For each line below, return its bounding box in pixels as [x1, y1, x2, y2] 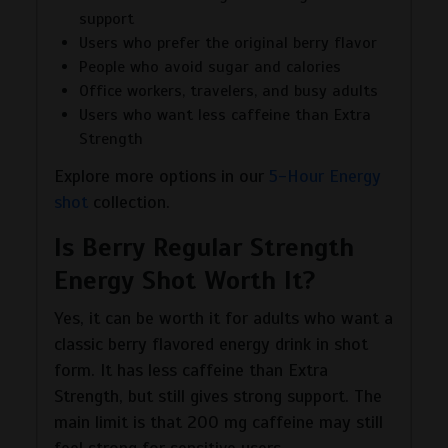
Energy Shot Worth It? [54, 263, 316, 297]
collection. [88, 190, 170, 213]
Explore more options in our [54, 164, 269, 187]
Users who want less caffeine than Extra [79, 104, 371, 125]
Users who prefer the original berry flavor [79, 32, 377, 53]
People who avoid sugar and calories [79, 56, 341, 77]
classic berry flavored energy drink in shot [54, 332, 368, 355]
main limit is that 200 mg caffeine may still [54, 410, 383, 433]
